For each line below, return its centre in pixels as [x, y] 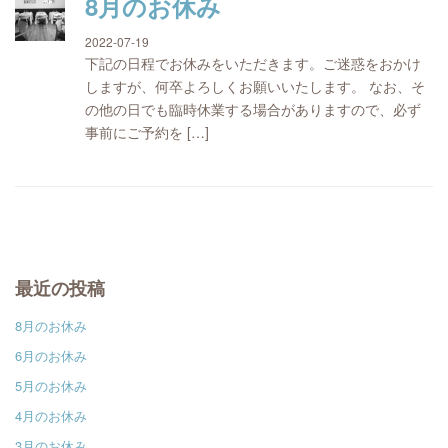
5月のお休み [51, 385]
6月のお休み [51, 355]
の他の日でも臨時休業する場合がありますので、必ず [253, 109]
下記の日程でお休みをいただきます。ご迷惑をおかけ [253, 63]
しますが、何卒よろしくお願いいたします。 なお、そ [255, 86]
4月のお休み [51, 415]
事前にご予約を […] [147, 132]
